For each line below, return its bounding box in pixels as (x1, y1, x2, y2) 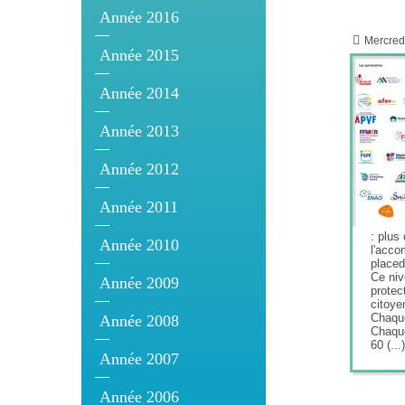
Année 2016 (99, 7, 179, 26)
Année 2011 (99, 197, 178, 216)
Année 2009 (99, 273, 179, 292)
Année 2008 (99, 311, 179, 330)
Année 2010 (99, 235, 179, 254)
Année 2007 (99, 349, 179, 368)
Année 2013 (99, 121, 179, 140)
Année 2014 (99, 83, 179, 102)
